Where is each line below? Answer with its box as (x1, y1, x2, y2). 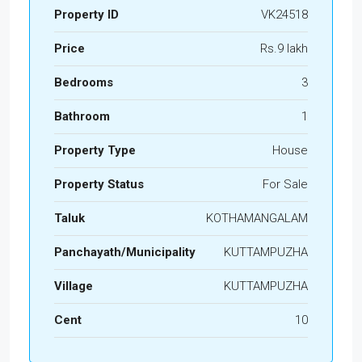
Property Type (54, 142, 136, 158)
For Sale (263, 176, 308, 192)
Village (54, 278, 93, 293)
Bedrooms (54, 74, 113, 90)
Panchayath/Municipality (54, 244, 196, 259)
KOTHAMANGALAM (206, 210, 308, 225)
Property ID (54, 6, 119, 22)
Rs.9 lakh (260, 40, 308, 56)
